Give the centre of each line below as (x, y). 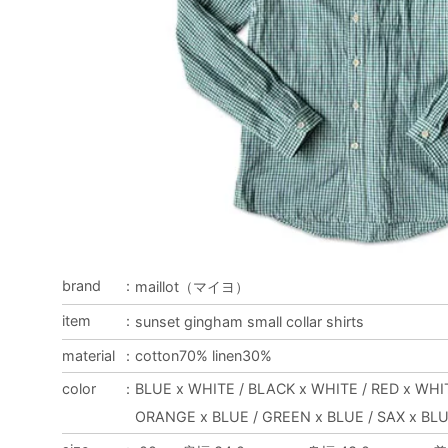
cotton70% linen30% (203, 355)
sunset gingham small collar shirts (249, 321)
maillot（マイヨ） (192, 286)
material (88, 355)
